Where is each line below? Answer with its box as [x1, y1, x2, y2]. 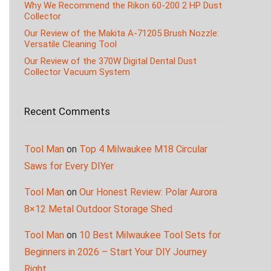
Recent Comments [24, 105, 110, 118]
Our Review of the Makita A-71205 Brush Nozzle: [24, 28, 219, 39]
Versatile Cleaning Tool [24, 39, 117, 50]
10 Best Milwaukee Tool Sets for [79, 229, 221, 241]
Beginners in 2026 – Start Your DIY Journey [24, 246, 207, 258]
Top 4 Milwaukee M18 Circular [79, 143, 207, 155]
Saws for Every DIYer [24, 160, 114, 172]
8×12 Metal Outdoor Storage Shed [24, 203, 172, 215]
